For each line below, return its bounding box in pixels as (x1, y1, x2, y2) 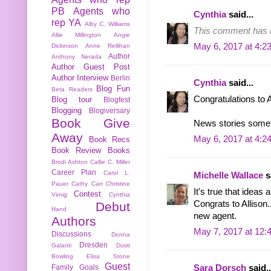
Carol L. (103, 169, 131, 177)
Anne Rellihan (85, 42, 130, 50)
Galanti (51, 242, 71, 249)
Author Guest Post (51, 62, 130, 72)
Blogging (51, 106, 82, 116)
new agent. (194, 211, 237, 221)
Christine (106, 180, 131, 188)
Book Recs (89, 135, 130, 145)
